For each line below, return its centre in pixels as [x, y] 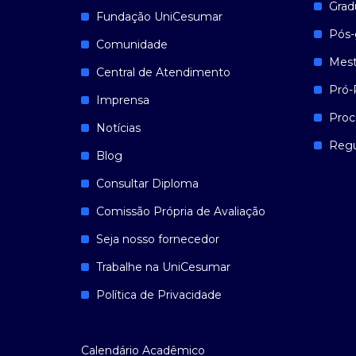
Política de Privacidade [159, 295]
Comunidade [132, 44]
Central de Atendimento [163, 72]
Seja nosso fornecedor [158, 239]
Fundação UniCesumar [159, 17]
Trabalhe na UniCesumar [163, 267]
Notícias [118, 128]
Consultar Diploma [147, 184]
